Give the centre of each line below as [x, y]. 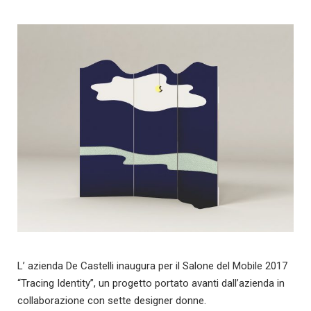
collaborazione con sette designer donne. [112, 300]
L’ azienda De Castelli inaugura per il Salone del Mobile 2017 [152, 266]
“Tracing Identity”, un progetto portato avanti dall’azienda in [151, 283]
